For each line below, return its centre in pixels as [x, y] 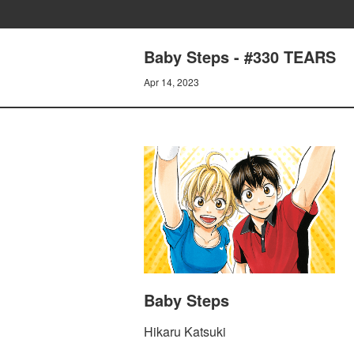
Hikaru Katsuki [185, 332]
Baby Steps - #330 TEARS [240, 56]
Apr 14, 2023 [171, 82]
